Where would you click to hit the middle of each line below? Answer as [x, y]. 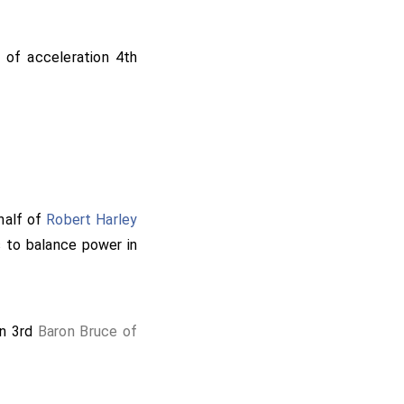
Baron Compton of [75, 387]
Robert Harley [92, 220]
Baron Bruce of [87, 331]
